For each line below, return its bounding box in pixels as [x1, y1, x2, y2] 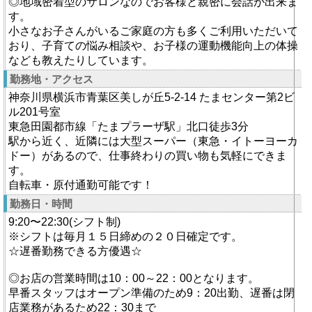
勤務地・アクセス [10, 73, 93, 85]
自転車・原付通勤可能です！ [8, 179, 153, 191]
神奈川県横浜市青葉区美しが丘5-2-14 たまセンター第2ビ [8, 91, 295, 103]
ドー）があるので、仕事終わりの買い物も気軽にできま [8, 150, 287, 162]
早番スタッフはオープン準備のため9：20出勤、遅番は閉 [8, 287, 295, 299]
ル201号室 [8, 106, 61, 118]
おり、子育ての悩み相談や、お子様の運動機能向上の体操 [8, 40, 298, 52]
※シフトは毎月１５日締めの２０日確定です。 [8, 231, 242, 242]
